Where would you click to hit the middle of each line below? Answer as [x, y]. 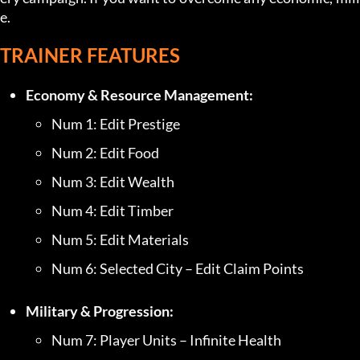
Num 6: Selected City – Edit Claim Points [178, 268]
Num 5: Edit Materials [120, 239]
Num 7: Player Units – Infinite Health [166, 340]
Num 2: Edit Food [105, 152]
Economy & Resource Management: [139, 94]
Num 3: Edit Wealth [113, 181]
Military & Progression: [100, 311]
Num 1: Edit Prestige [116, 123]
